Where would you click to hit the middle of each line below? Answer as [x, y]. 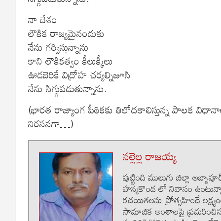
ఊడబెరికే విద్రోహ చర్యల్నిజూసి [79, 74]
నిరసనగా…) [51, 123]
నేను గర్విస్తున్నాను [58, 47]
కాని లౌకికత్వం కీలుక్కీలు [71, 60]
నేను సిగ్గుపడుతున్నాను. [68, 88]
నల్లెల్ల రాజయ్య [150, 156]
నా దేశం [43, 19]
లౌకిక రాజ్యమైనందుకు [66, 33]
